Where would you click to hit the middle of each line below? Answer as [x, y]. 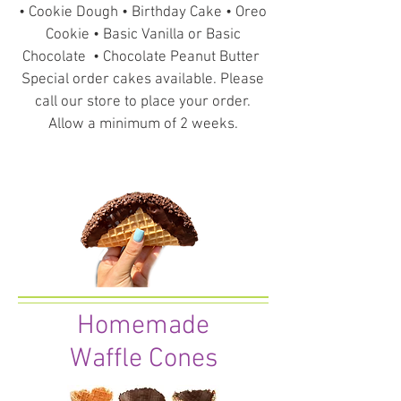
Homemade [143, 326]
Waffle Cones [143, 359]
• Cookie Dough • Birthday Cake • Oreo [143, 13]
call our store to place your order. [143, 102]
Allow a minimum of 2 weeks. [143, 124]
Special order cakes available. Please [143, 80]
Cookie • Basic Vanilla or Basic [143, 35]
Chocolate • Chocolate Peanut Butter [143, 57]
